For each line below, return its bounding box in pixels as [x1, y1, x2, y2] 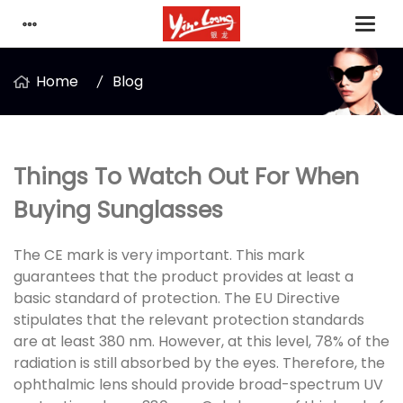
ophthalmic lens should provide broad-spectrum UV [13, 374, 383, 395]
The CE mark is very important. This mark [13, 245, 305, 265]
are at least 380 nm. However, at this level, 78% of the [13, 331, 390, 352]
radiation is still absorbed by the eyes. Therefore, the [13, 353, 385, 373]
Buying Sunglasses [13, 194, 223, 226]
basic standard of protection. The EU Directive [13, 288, 340, 309]
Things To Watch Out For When [13, 161, 359, 193]
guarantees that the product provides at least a [13, 266, 354, 287]
